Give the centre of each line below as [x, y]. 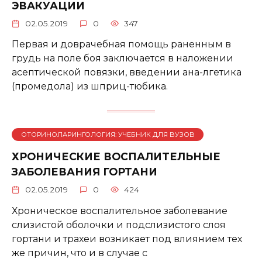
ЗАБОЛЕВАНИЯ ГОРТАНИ [85, 171]
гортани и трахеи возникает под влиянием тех [127, 239]
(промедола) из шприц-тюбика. [90, 87]
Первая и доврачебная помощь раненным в [121, 44]
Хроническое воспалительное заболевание [120, 211]
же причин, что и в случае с [80, 253]
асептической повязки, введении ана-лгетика [127, 73]
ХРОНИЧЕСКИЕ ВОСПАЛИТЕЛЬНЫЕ [116, 156]
